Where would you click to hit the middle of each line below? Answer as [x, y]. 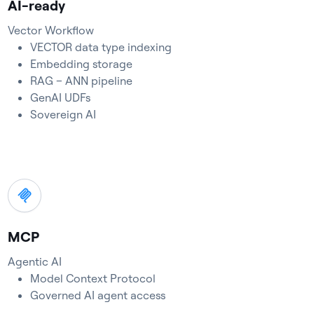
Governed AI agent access [97, 295]
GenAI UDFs [60, 97]
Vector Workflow [50, 30]
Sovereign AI [63, 114]
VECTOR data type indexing [101, 47]
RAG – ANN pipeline [81, 81]
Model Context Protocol [93, 278]
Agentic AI [34, 261]
